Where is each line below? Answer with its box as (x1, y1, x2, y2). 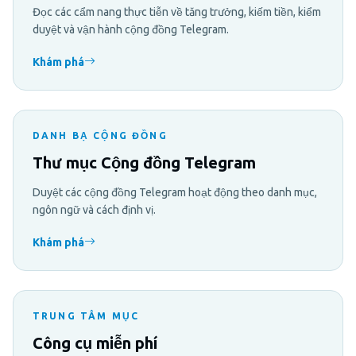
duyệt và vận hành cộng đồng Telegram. (33, 22, 229, 36)
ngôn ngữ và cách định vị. (33, 203, 156, 216)
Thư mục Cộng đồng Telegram (33, 153, 256, 172)
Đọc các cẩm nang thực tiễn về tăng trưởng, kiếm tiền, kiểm (33, 5, 321, 18)
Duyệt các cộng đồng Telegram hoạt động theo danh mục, (33, 185, 317, 199)
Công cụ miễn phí (33, 333, 157, 352)
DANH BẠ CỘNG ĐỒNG (33, 130, 168, 141)
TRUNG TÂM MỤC (33, 310, 140, 321)
